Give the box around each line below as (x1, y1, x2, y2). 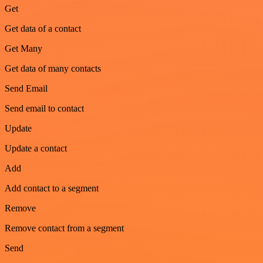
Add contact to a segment (5, 183, 99, 193)
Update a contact (5, 143, 67, 153)
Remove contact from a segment (5, 222, 124, 233)
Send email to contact (5, 103, 84, 113)
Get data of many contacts (5, 63, 101, 73)
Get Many (5, 43, 42, 53)
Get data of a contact (5, 23, 81, 33)
